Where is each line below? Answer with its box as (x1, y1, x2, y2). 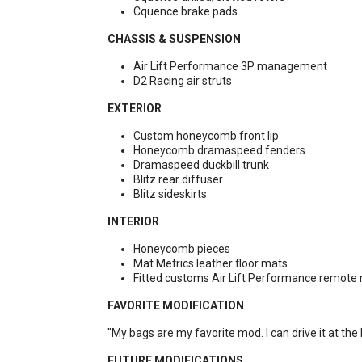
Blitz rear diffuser (133, 173, 223, 187)
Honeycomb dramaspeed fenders (133, 144, 305, 158)
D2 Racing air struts (133, 74, 232, 88)
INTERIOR (107, 215, 159, 229)
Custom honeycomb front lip (133, 129, 279, 143)
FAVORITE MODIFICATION (107, 299, 244, 313)
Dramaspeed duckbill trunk (133, 158, 269, 172)
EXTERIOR (107, 102, 162, 116)
